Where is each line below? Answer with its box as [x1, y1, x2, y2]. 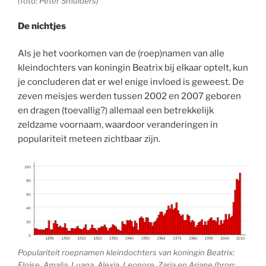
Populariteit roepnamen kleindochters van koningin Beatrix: [18, 247, 235, 257]
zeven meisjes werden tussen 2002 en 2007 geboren [18, 91, 241, 102]
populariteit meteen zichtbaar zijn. [18, 134, 160, 145]
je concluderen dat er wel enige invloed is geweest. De [18, 77, 244, 88]
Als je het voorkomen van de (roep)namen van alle [18, 48, 224, 59]
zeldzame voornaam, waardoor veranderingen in [18, 119, 218, 131]
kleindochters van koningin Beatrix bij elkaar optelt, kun [18, 62, 248, 74]
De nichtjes [18, 20, 66, 31]
